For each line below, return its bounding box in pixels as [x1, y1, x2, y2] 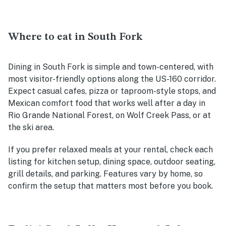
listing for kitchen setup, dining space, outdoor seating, [8, 156, 215, 166]
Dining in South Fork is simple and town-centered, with [8, 62, 213, 72]
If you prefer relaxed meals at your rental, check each [8, 144, 213, 154]
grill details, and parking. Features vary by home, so [8, 168, 203, 179]
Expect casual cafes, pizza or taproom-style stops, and [8, 86, 216, 96]
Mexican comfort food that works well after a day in [8, 98, 205, 108]
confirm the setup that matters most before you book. [8, 181, 213, 191]
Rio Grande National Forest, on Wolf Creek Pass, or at [8, 110, 211, 120]
